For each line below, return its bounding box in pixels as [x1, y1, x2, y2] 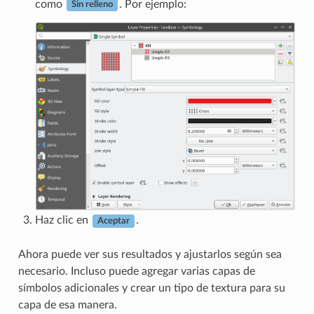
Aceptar [97, 217, 130, 226]
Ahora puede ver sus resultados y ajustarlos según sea [18, 249, 282, 261]
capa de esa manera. [18, 299, 117, 311]
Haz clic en [34, 214, 91, 226]
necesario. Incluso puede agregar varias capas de [18, 266, 255, 278]
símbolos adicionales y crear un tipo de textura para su [18, 282, 285, 294]
